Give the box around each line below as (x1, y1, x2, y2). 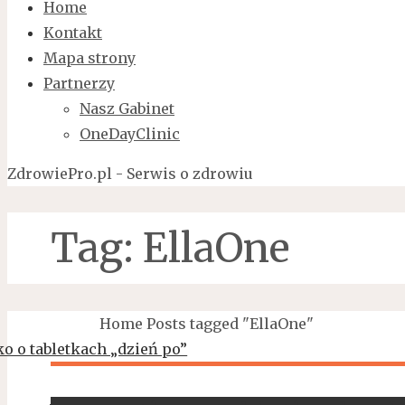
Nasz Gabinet (80, 99, 174, 118)
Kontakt (43, 23, 102, 42)
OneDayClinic (80, 124, 180, 143)
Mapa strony (43, 48, 136, 67)
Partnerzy (43, 73, 115, 92)
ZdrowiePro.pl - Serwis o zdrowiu (7, 164, 253, 183)
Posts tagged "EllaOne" (146, 314, 314, 333)
